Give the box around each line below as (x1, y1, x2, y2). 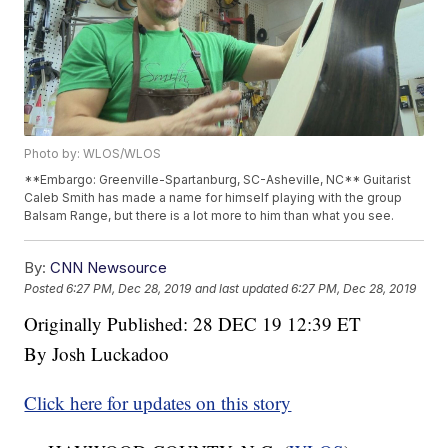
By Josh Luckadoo (24, 340, 170, 366)
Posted (24, 280, 67, 296)
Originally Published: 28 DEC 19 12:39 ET (24, 310, 362, 336)
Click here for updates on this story (24, 389, 292, 415)
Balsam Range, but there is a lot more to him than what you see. (24, 207, 395, 223)
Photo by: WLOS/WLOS (24, 145, 162, 161)
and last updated (195, 280, 289, 296)
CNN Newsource (50, 257, 168, 277)
